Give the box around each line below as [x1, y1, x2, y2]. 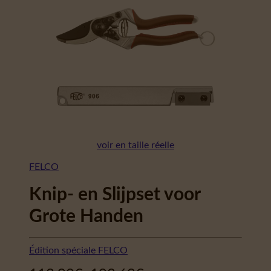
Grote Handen [29, 207, 143, 226]
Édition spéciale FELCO [29, 246, 128, 255]
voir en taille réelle [97, 140, 174, 150]
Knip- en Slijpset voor [29, 186, 200, 204]
